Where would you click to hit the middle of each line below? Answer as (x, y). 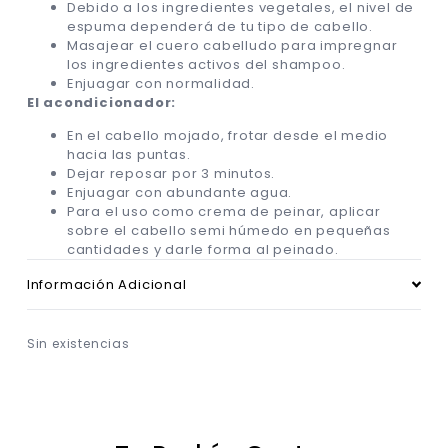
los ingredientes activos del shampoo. (206, 64)
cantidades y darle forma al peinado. (202, 250)
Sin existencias (78, 344)
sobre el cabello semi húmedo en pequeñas (228, 231)
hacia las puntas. (128, 155)
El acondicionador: (101, 102)
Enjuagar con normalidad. (161, 83)
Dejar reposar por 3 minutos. (171, 174)
